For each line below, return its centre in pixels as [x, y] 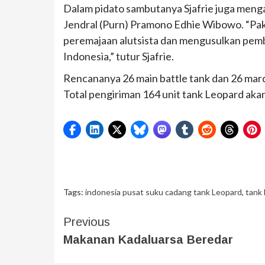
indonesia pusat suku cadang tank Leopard [164, 192]
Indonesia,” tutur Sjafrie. [119, 56]
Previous [87, 222]
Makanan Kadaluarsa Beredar [148, 240]
